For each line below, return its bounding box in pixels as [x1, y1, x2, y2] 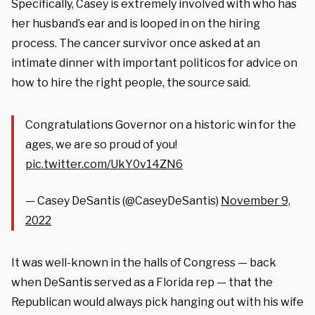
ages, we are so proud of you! [25, 137, 177, 151]
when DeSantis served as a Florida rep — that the [11, 275, 273, 289]
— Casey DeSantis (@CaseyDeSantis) [25, 193, 221, 207]
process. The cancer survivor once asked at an [11, 36, 260, 50]
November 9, [221, 193, 290, 207]
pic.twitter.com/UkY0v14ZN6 [25, 157, 183, 171]
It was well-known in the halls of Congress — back [11, 255, 276, 269]
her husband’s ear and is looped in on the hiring [11, 16, 260, 30]
